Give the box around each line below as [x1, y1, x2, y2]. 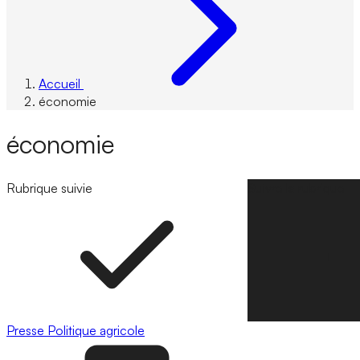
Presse [6, 321, 47, 338]
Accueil [39, 76, 80, 92]
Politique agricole [47, 321, 145, 338]
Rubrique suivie [6, 179, 92, 196]
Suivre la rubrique [247, 179, 345, 196]
